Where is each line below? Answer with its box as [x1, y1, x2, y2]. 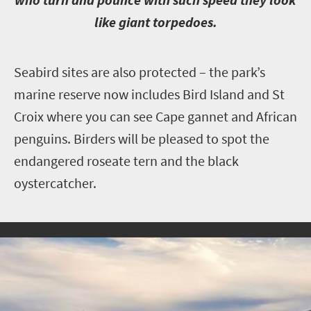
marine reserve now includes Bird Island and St [14, 85, 285, 103]
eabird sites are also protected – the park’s [22, 62, 265, 81]
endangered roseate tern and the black [14, 151, 239, 169]
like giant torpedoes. [94, 12, 217, 31]
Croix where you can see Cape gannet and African [14, 107, 297, 125]
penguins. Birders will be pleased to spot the [14, 129, 269, 147]
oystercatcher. [14, 174, 96, 192]
